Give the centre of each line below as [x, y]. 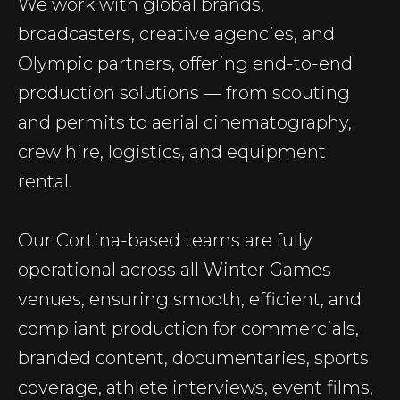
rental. [45, 181]
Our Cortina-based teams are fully [165, 240]
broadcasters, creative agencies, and [176, 34]
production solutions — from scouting [184, 93]
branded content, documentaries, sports [193, 358]
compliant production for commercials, [188, 329]
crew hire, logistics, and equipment [172, 152]
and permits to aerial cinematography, [185, 122]
